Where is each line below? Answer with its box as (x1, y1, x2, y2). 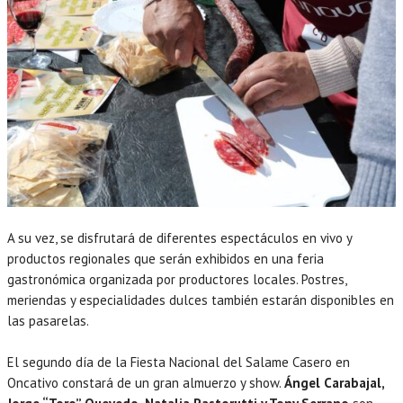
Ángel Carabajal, (284, 374, 384, 392)
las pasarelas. (7, 312, 89, 330)
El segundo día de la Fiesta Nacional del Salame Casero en (7, 354, 350, 372)
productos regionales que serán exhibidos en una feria (7, 250, 324, 268)
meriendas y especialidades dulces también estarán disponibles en (7, 291, 394, 309)
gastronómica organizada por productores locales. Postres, (7, 271, 346, 289)
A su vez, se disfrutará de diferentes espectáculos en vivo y (7, 229, 352, 247)
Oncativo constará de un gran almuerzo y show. (7, 374, 284, 392)
